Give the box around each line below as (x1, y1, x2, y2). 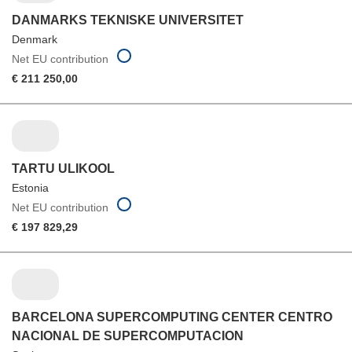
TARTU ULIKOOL (12, 161, 115, 175)
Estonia (12, 181, 49, 194)
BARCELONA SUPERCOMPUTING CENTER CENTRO (12, 310, 332, 324)
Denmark (12, 33, 57, 46)
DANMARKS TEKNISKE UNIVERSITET (12, 13, 244, 27)
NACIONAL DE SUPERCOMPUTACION (12, 328, 244, 343)
